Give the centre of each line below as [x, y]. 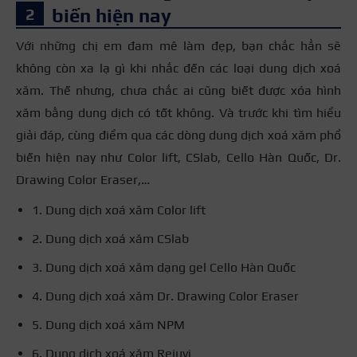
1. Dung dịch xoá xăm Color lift [119, 210]
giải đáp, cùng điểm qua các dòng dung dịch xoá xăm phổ [178, 135]
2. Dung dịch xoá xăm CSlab [110, 238]
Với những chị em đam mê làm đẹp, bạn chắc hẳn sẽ [178, 45]
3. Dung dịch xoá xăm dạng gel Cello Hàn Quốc [164, 267]
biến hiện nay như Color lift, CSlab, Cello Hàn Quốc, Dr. [178, 157]
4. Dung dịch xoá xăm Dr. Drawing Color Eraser [165, 296]
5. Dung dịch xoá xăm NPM [108, 324]
